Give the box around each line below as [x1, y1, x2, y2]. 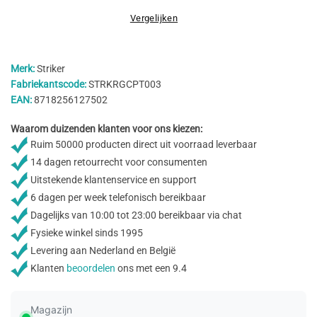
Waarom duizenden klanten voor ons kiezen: [11, 122, 202, 134]
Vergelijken [129, 13, 178, 24]
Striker [35, 63, 65, 75]
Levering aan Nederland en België [28, 245, 175, 257]
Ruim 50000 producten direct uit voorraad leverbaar [28, 139, 257, 151]
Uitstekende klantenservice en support [28, 174, 197, 186]
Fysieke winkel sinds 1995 [28, 227, 143, 239]
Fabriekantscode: [11, 79, 86, 91]
